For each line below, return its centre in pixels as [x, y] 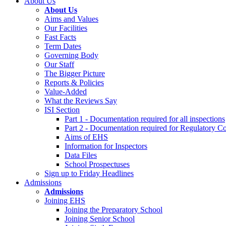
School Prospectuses [97, 164]
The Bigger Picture [75, 74]
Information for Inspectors [106, 146]
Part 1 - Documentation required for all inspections [145, 119]
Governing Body [71, 55]
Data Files [81, 155]
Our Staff [59, 65]
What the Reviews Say [81, 101]
